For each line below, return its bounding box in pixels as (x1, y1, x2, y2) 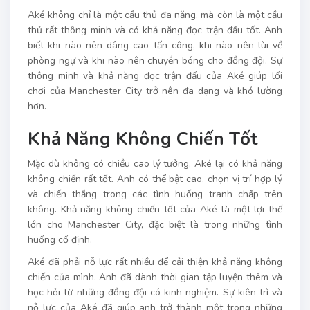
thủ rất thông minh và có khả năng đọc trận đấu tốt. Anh (28, 24, 282, 37)
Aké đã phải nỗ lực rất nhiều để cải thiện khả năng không (28, 255, 282, 269)
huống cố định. (28, 233, 92, 247)
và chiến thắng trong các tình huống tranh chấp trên (28, 188, 282, 201)
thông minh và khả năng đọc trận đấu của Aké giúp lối (28, 69, 282, 83)
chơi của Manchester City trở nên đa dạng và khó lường (28, 84, 282, 98)
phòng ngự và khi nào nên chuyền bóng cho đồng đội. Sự (28, 54, 282, 68)
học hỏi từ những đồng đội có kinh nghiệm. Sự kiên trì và (28, 286, 282, 300)
